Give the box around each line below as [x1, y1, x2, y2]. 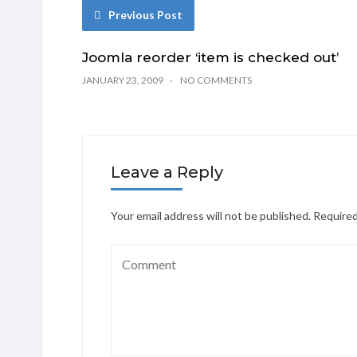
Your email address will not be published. [111, 209, 311, 222]
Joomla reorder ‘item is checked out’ [82, 49, 339, 65]
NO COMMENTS [180, 74, 252, 86]
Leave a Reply [111, 163, 223, 182]
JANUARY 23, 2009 [82, 74, 163, 86]
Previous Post [108, 8, 182, 22]
